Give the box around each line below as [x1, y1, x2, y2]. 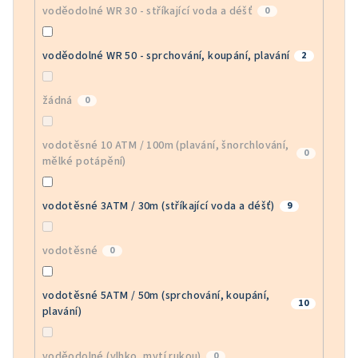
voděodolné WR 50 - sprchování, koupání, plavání [42, 47, 290, 64]
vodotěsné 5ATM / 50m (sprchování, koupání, [42, 287, 270, 304]
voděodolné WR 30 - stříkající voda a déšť [42, 2, 253, 19]
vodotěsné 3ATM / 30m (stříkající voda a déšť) [42, 197, 275, 214]
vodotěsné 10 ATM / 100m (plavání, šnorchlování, [42, 137, 289, 153]
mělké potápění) [42, 153, 126, 169]
